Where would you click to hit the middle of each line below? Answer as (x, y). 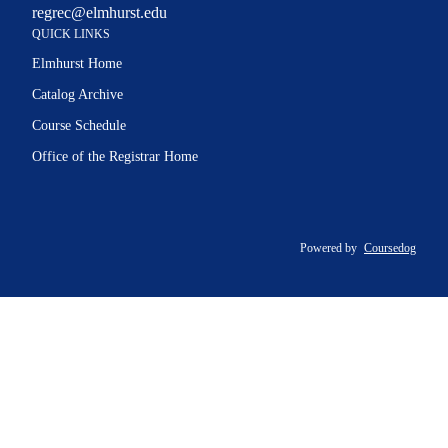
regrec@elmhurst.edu (99, 13)
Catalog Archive (77, 95)
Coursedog (390, 248)
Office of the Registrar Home (115, 157)
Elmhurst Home (77, 64)
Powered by (330, 248)
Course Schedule (79, 126)
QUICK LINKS (71, 34)
